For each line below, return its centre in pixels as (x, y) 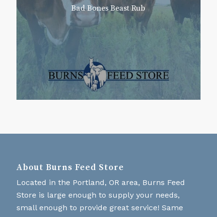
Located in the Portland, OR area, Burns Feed (101, 182)
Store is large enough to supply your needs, (98, 195)
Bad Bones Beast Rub (108, 8)
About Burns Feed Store (70, 167)
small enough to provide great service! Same (100, 207)
